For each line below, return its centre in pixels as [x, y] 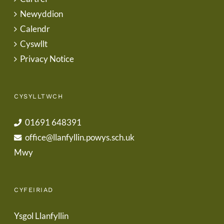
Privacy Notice [47, 59]
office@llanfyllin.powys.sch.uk [80, 137]
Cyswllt [34, 44]
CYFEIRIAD [34, 190]
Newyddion [41, 14]
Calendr [35, 29]
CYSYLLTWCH [38, 96]
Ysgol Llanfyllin [41, 216]
